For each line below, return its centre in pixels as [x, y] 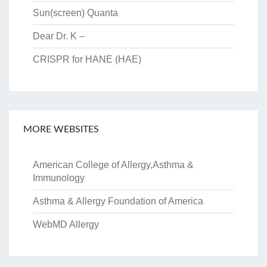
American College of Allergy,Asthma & [113, 165]
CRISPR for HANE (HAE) [88, 60]
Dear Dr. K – [60, 36]
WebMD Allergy [66, 225]
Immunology [59, 178]
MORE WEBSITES [61, 130]
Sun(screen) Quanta [75, 13]
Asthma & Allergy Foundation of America [118, 201]
